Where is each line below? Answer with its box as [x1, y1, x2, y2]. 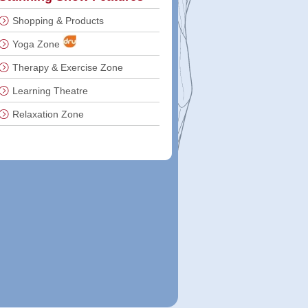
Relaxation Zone [12, 109, 84, 120]
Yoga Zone [12, 38, 60, 49]
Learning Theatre [12, 85, 88, 96]
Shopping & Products [12, 15, 104, 26]
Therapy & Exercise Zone [12, 62, 123, 73]
